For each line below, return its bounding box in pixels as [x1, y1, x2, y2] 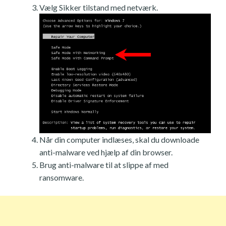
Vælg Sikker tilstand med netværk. [39, 2, 158, 12]
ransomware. [39, 173, 84, 183]
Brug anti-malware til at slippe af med [39, 160, 168, 170]
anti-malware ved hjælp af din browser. [39, 147, 173, 157]
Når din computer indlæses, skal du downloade [39, 135, 199, 145]
